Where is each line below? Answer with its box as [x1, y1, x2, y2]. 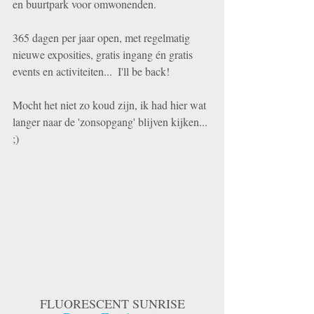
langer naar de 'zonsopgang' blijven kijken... [13, 114, 210, 129]
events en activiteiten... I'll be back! [13, 64, 175, 78]
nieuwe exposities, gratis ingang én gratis [13, 47, 196, 62]
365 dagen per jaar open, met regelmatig [13, 30, 193, 45]
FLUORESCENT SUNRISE [39, 295, 185, 313]
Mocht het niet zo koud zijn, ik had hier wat [13, 97, 209, 112]
